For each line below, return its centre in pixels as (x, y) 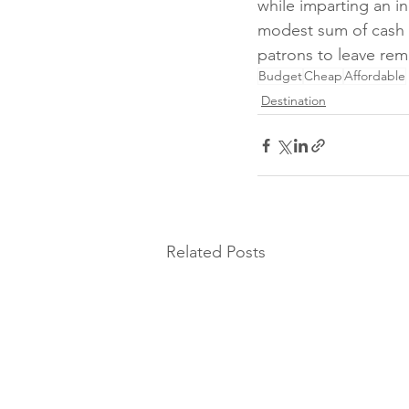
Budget (280, 76)
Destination (294, 101)
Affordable (375, 76)
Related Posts (216, 252)
